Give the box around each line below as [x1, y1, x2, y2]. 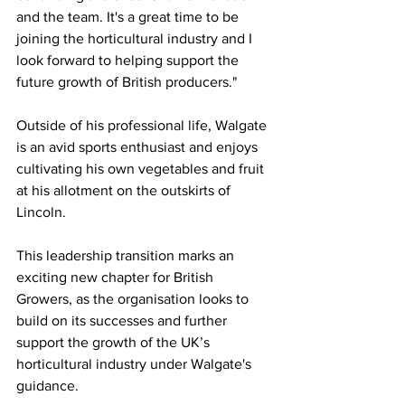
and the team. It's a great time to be [16, 9, 242, 25]
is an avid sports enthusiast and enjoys [16, 139, 261, 155]
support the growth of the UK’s [16, 334, 213, 351]
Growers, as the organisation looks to [16, 291, 252, 307]
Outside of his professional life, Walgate [16, 118, 270, 134]
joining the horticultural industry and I [16, 31, 256, 47]
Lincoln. [16, 204, 66, 221]
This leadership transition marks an [16, 248, 238, 264]
